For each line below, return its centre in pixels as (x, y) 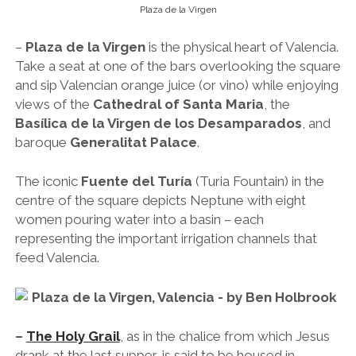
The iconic (48, 182)
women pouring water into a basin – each (139, 220)
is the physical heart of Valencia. (242, 46)
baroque (42, 142)
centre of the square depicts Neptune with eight (160, 201)
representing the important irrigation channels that (166, 239)
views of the (54, 104)
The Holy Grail (73, 337)
